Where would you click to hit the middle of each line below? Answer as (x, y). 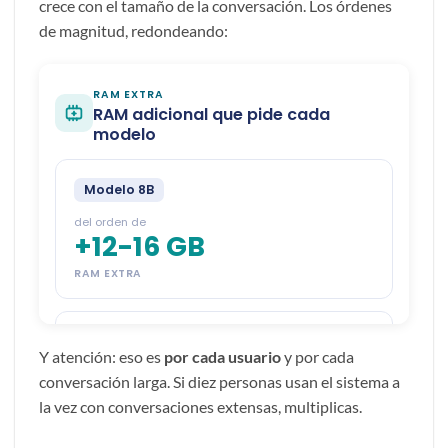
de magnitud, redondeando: (133, 30)
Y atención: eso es (101, 357)
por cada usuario (222, 357)
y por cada (317, 357)
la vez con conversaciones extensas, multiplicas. (200, 407)
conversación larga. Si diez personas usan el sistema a (219, 382)
